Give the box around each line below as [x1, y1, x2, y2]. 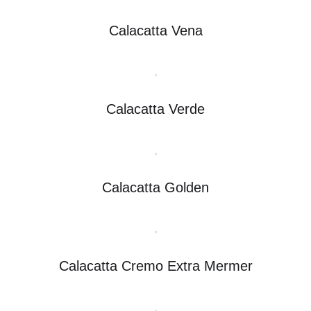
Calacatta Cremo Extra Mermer [58, 258, 253, 274]
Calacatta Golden [102, 179, 209, 195]
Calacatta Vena [108, 22, 203, 38]
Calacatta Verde [106, 101, 205, 117]
